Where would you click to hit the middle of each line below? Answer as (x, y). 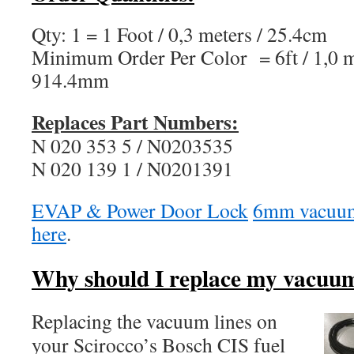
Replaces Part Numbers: (135, 122)
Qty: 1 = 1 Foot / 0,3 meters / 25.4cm (179, 34)
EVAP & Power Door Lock (140, 210)
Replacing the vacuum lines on (154, 321)
